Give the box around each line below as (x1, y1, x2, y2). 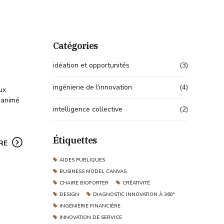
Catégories (53, 39, 97, 51)
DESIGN (59, 190, 79, 197)
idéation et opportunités (53, 60, 129, 70)
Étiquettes (53, 133, 96, 146)
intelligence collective (53, 104, 122, 114)
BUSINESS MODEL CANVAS (59, 167, 126, 174)
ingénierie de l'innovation (53, 82, 132, 92)
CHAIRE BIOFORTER (59, 179, 108, 186)
